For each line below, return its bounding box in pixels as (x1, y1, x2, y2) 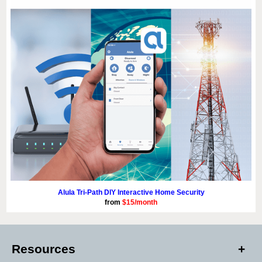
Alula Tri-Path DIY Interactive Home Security (57, 188, 205, 197)
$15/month (122, 198, 157, 207)
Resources (12, 242, 75, 256)
